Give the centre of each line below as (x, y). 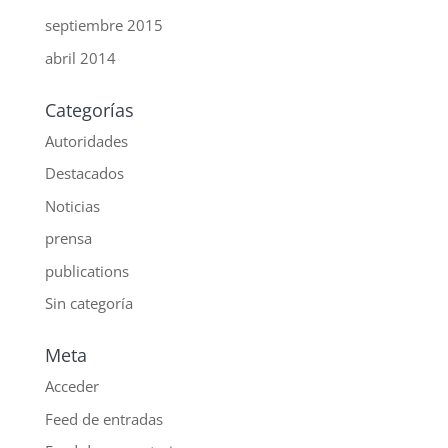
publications (86, 270)
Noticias (72, 205)
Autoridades (86, 140)
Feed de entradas (103, 418)
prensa (68, 238)
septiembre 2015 (103, 25)
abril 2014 (80, 57)
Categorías (89, 109)
